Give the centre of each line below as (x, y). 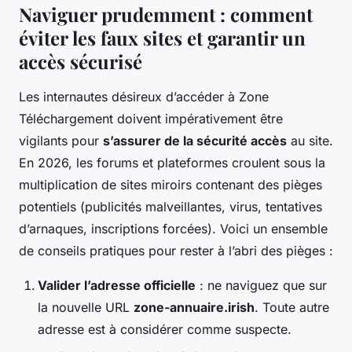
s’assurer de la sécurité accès (195, 141)
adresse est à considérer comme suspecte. (165, 330)
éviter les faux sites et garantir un (162, 38)
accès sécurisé (81, 62)
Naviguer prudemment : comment (166, 15)
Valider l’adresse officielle (117, 286)
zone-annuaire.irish (194, 308)
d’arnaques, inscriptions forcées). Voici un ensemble (173, 229)
